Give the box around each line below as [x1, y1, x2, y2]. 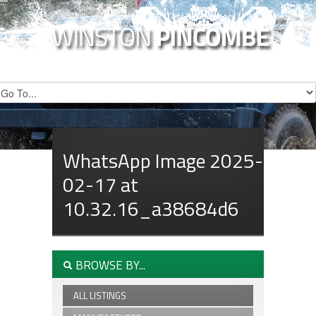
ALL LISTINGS [73, 288, 126, 303]
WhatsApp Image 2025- [63, 145, 263, 176]
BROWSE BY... [73, 256, 145, 274]
